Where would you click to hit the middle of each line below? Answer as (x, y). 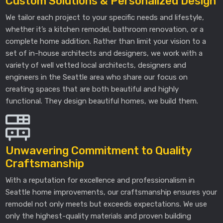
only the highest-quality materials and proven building (99, 216)
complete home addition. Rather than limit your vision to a (106, 41)
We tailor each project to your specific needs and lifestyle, (105, 17)
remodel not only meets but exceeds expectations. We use (107, 204)
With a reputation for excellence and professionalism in (100, 180)
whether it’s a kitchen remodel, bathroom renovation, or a (105, 29)
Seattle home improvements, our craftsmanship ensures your (111, 192)
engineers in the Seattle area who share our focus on (97, 77)
